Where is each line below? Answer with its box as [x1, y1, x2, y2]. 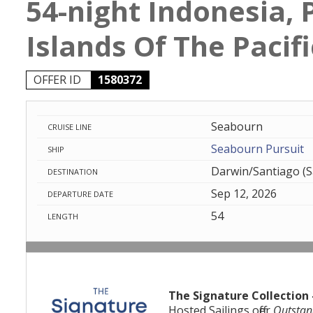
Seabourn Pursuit [210, 141, 304, 156]
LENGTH [48, 211, 78, 221]
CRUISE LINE [48, 122, 92, 132]
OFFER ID [34, 72, 84, 87]
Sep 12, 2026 [210, 186, 277, 201]
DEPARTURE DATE [48, 189, 113, 199]
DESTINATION [48, 166, 98, 177]
